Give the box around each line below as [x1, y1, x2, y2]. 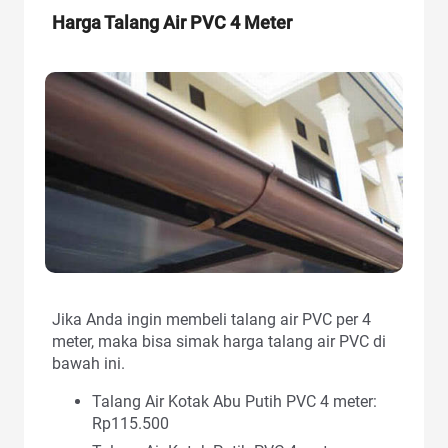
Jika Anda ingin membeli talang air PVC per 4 [52, 310, 371, 330]
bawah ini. [52, 354, 125, 374]
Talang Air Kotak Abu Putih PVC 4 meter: [92, 392, 377, 412]
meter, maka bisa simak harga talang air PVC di [52, 332, 386, 352]
